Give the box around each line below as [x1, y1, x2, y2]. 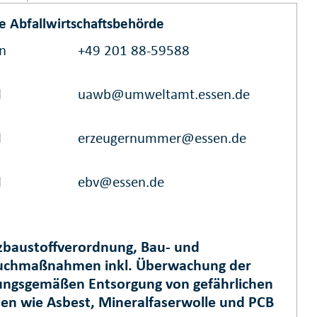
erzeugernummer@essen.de [78, 129, 247, 148]
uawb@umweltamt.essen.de [78, 85, 250, 104]
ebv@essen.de [78, 173, 165, 192]
